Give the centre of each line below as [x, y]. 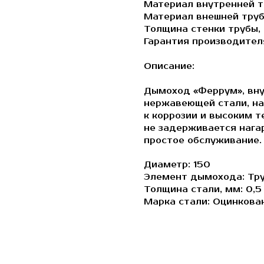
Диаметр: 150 [177, 165]
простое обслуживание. [203, 141]
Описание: [169, 67]
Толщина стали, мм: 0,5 [203, 190]
